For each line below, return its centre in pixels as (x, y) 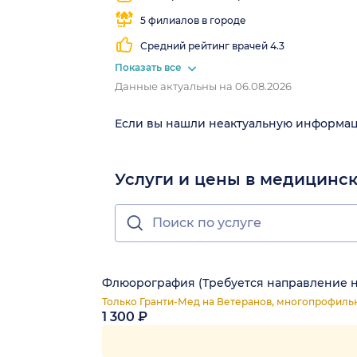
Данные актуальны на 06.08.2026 (203, 86)
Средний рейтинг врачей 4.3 (212, 45)
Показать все (149, 68)
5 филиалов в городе (193, 20)
